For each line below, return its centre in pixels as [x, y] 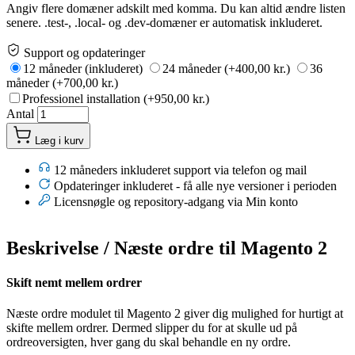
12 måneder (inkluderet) [83, 68]
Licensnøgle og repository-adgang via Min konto [174, 201]
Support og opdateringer [83, 52]
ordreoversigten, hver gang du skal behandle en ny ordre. [149, 342]
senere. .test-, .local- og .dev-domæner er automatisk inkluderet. [164, 22]
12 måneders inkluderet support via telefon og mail [179, 170]
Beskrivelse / [60, 248]
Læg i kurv [59, 140]
